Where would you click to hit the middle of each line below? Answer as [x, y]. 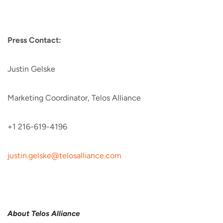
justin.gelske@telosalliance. [56, 156]
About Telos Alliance [44, 214]
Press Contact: [34, 40]
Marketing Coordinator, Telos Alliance [74, 98]
